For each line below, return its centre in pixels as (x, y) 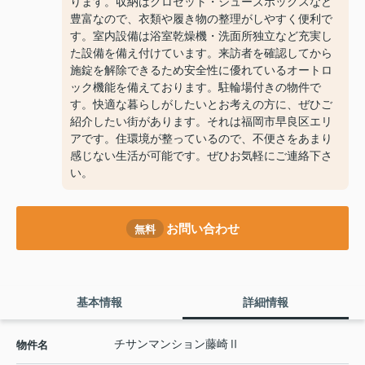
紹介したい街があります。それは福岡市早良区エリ (201, 122)
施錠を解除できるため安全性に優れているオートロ (201, 70)
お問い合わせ (202, 228)
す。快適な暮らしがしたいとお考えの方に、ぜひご (201, 105)
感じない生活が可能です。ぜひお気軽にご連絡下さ (201, 156)
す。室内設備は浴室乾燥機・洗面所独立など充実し (201, 36)
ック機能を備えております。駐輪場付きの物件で (196, 88)
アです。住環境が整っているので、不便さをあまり (201, 139)
